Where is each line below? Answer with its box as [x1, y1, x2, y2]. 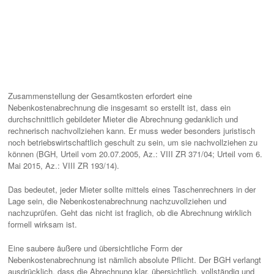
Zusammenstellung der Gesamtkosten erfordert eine [8, 90, 192, 102]
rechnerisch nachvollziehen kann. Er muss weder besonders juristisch [8, 125, 255, 136]
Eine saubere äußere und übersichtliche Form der [8, 242, 182, 254]
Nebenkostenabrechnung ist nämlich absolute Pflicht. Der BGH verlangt [8, 254, 261, 265]
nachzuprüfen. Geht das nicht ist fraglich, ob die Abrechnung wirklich [8, 207, 251, 218]
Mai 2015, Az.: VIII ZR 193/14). [8, 160, 119, 171]
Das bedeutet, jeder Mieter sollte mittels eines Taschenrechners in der [8, 183, 256, 195]
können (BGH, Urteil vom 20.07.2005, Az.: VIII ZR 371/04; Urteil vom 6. [8, 148, 262, 160]
